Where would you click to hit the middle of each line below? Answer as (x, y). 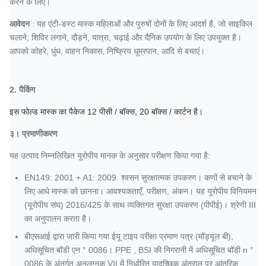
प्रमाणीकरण (40, 134)
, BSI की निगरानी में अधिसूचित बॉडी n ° (194, 250)
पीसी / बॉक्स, (118, 112)
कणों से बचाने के (228, 178)
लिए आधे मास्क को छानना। (64, 191)
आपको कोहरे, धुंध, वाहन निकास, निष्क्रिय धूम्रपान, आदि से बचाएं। (107, 51)
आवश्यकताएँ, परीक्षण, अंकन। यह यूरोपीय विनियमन (181, 191)
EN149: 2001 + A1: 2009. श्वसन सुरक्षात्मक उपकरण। (113, 178)
